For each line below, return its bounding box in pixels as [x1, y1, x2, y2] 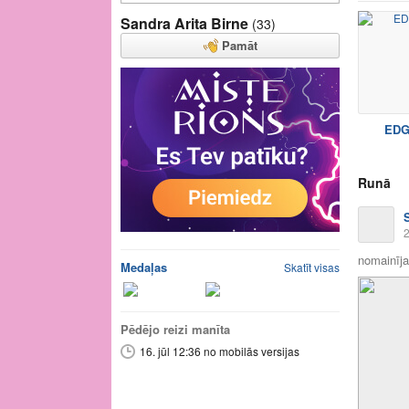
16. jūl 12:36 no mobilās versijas [140, 343, 299, 359]
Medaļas [121, 258, 167, 276]
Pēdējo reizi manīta [121, 320, 230, 338]
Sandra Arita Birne [121, 13, 248, 34]
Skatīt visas [284, 259, 340, 275]
